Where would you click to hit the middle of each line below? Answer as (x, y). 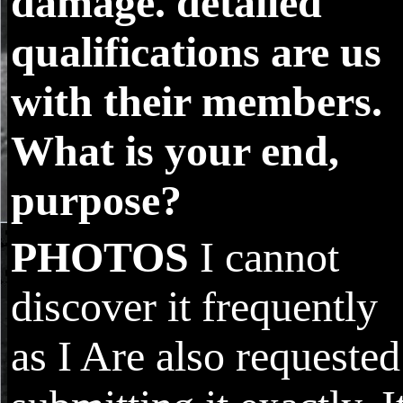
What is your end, (175, 151)
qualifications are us (196, 52)
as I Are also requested (206, 356)
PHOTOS (100, 257)
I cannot (264, 257)
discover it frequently (194, 307)
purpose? (96, 201)
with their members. (197, 102)
